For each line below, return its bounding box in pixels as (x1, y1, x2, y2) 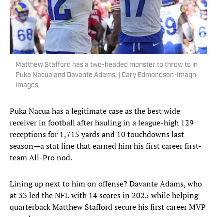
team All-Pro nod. (10, 152, 72, 163)
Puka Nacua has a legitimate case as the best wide (10, 106, 180, 117)
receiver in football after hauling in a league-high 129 (10, 117, 194, 128)
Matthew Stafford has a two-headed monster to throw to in (15, 62, 198, 69)
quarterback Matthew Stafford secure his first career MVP (10, 201, 206, 213)
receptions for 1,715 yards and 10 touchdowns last (10, 129, 184, 140)
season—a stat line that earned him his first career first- (10, 140, 201, 152)
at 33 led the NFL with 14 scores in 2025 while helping (10, 190, 198, 201)
